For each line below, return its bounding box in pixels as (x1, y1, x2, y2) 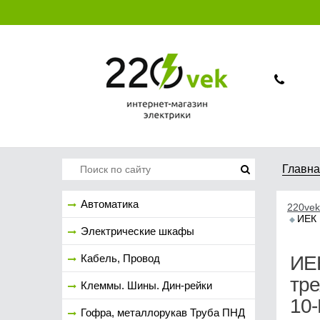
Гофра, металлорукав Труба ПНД (81, 306, 245, 319)
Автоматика (81, 198, 139, 210)
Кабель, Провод (81, 252, 160, 264)
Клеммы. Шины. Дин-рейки (81, 279, 212, 291)
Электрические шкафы (81, 225, 194, 237)
